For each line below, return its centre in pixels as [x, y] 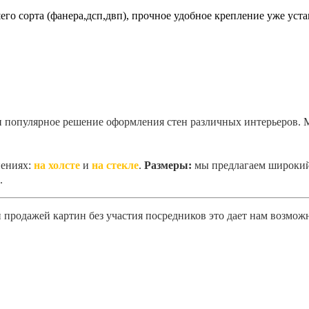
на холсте [57, 165]
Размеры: [168, 165]
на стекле [115, 165]
